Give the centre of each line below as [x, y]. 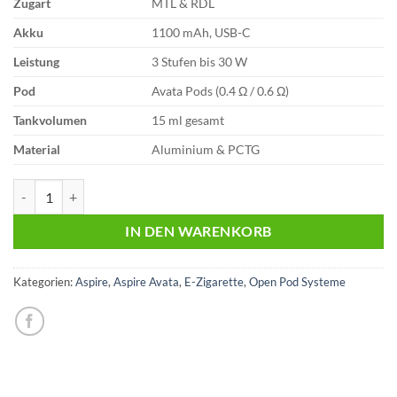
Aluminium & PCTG [206, 149]
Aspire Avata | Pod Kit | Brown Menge [116, 188]
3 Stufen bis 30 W [200, 62]
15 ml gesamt [188, 120]
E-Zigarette [214, 281]
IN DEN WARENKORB [198, 232]
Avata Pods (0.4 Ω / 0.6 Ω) [221, 91]
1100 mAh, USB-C [202, 32]
